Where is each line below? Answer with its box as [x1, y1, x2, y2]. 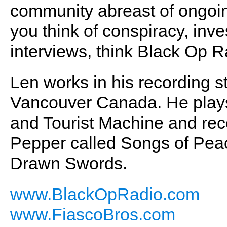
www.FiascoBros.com [10, 205, 175, 224]
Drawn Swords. [10, 154, 127, 173]
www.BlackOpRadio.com [10, 185, 200, 204]
